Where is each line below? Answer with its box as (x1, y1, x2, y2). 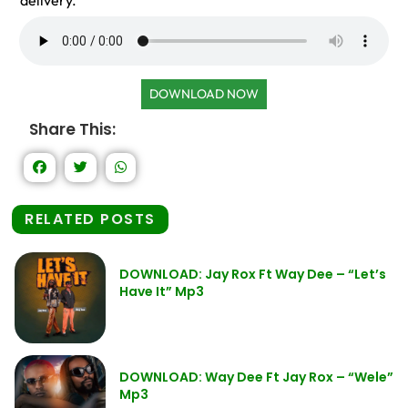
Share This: (29, 118, 116, 140)
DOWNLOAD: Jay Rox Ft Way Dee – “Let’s (119, 265, 386, 283)
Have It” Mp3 (119, 282, 204, 301)
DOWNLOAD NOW (149, 86, 259, 102)
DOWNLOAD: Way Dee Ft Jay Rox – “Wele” (119, 368, 393, 386)
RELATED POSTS (25, 209, 156, 229)
